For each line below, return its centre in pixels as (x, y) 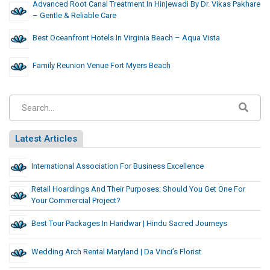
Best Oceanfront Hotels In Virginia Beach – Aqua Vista (126, 38)
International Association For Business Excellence (118, 166)
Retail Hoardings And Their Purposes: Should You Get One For (138, 189)
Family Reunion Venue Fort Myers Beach (102, 66)
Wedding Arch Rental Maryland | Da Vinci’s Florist (116, 252)
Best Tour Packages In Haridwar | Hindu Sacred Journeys (129, 224)
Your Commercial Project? (76, 201)
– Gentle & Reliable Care (74, 16)
